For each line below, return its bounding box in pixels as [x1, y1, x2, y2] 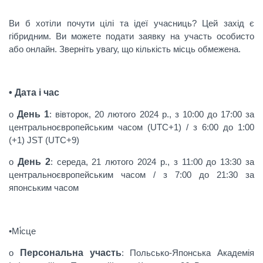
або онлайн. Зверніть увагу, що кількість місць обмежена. [9, 44, 241, 54]
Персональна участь [19, 248, 122, 258]
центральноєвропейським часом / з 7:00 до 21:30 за [9, 170, 254, 180]
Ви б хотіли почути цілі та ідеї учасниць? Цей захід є [9, 18, 254, 28]
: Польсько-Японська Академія [121, 248, 254, 258]
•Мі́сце [9, 226, 36, 236]
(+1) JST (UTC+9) [9, 135, 79, 145]
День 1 [17, 109, 50, 119]
